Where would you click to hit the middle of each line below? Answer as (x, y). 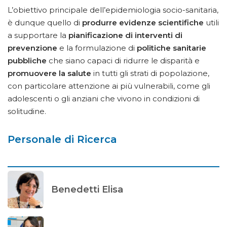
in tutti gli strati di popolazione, (150, 73)
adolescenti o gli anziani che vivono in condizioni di (104, 99)
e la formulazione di (97, 48)
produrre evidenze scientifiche (143, 23)
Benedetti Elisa (87, 189)
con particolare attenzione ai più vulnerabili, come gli (109, 86)
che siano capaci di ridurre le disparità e (123, 61)
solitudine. (27, 111)
